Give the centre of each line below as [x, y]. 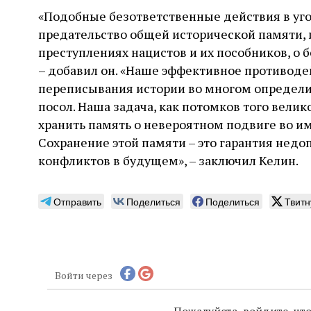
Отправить [77, 202]
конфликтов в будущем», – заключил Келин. [168, 161]
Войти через [83, 275]
